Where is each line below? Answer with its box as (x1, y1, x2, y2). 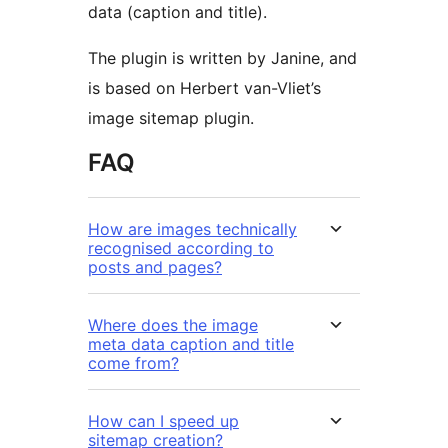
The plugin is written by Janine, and (88, 48, 357, 69)
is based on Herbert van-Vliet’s (88, 78, 321, 99)
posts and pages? (88, 257, 222, 278)
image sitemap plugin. (88, 108, 254, 129)
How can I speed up (88, 411, 239, 432)
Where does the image (88, 315, 258, 336)
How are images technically (88, 219, 297, 240)
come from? (88, 353, 179, 374)
